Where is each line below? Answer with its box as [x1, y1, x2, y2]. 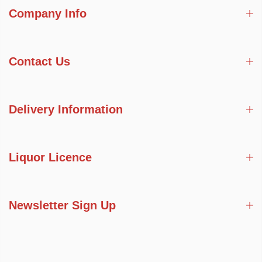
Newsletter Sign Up [9, 199, 116, 212]
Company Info [9, 7, 87, 20]
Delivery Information [9, 103, 123, 116]
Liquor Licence [9, 151, 92, 164]
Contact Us [9, 55, 70, 68]
